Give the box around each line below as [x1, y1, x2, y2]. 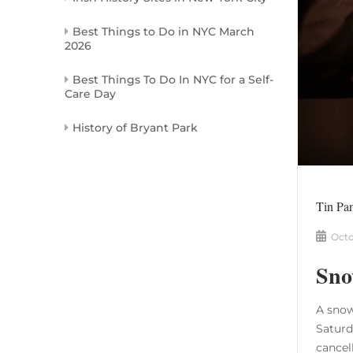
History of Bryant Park [72, 121, 198, 136]
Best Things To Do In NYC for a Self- [72, 72, 273, 87]
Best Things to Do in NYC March [72, 24, 255, 39]
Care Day [65, 87, 116, 102]
